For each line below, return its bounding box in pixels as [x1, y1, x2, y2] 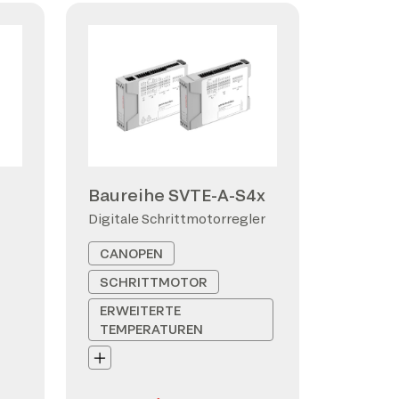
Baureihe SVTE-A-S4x [88, 185, 265, 205]
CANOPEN [100, 246, 163, 261]
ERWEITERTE [100, 303, 181, 318]
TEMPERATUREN [100, 322, 203, 337]
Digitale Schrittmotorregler [88, 211, 265, 226]
